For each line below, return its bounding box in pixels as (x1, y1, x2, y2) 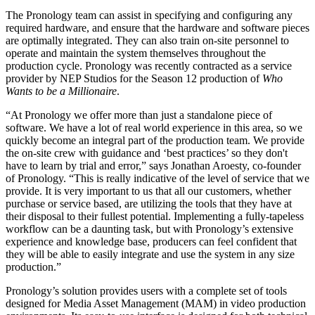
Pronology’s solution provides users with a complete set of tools (6, 284, 287, 297)
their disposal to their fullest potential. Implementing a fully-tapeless (6, 210, 304, 222)
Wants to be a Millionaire (6, 84, 117, 97)
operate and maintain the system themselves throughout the (6, 46, 266, 59)
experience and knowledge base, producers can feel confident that (6, 235, 297, 247)
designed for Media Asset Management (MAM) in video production (6, 297, 306, 309)
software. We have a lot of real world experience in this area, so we (6, 121, 302, 134)
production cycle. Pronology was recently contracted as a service (6, 59, 292, 72)
